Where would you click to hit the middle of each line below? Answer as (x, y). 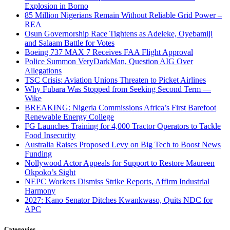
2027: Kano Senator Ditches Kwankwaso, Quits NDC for (119, 200)
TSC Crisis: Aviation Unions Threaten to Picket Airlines (115, 80)
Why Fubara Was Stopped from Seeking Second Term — (118, 89)
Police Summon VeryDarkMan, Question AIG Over (109, 61)
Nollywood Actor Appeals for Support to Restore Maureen (120, 163)
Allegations (43, 70)
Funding (38, 154)
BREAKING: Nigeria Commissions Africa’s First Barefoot (120, 107)
